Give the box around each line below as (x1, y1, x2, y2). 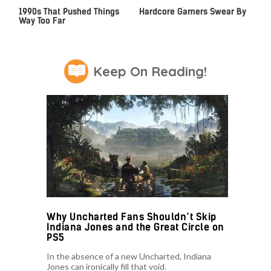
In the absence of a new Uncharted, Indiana (47, 251, 212, 262)
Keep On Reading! (93, 62, 207, 80)
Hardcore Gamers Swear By (139, 7, 246, 18)
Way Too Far (18, 16, 65, 27)
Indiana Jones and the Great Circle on (47, 221, 224, 233)
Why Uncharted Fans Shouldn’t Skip (47, 211, 217, 223)
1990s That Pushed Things (18, 7, 119, 18)
